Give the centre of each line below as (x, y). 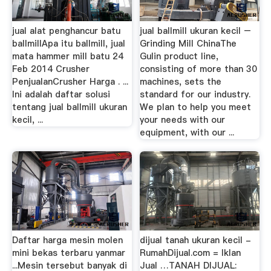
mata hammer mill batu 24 (67, 57)
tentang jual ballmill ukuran (69, 107)
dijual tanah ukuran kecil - (196, 240)
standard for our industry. (195, 95)
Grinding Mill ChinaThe (188, 44)
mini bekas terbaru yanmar (68, 253)
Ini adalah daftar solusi (61, 95)
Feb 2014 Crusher (51, 69)
